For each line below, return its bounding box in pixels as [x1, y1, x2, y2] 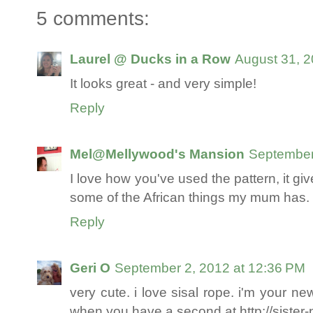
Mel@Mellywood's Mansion [70, 145, 245, 161]
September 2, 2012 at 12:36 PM [115, 259, 305, 275]
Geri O [70, 259, 110, 275]
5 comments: [36, 7, 150, 29]
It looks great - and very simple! [70, 75, 256, 91]
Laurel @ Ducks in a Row [70, 50, 231, 66]
